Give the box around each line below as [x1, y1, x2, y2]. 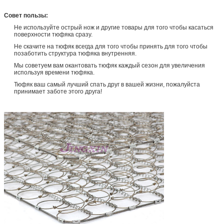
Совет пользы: [4, 11, 48, 19]
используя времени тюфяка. [14, 68, 94, 76]
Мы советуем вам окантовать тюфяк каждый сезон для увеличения [14, 61, 205, 69]
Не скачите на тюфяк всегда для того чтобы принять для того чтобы [14, 42, 207, 50]
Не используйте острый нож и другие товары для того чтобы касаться [14, 23, 213, 31]
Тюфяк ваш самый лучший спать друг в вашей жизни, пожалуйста [14, 80, 200, 88]
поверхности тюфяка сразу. [14, 30, 92, 38]
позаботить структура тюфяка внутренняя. [14, 49, 136, 57]
